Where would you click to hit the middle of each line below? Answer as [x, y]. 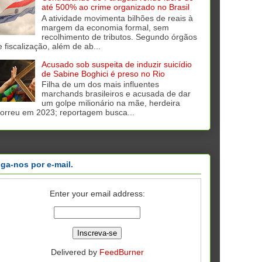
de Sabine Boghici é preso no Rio [103, 73]
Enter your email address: [97, 193]
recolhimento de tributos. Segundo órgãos [119, 37]
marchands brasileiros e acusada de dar [116, 94]
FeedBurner [121, 252]
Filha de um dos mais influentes [100, 85]
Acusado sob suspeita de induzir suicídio [116, 64]
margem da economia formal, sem [105, 27]
